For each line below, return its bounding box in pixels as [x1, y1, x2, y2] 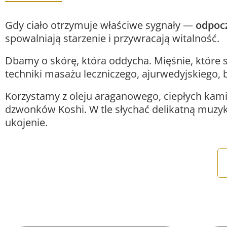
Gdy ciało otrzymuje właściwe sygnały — [5, 18, 196, 32]
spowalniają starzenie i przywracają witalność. [5, 31, 219, 45]
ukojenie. [5, 115, 48, 129]
